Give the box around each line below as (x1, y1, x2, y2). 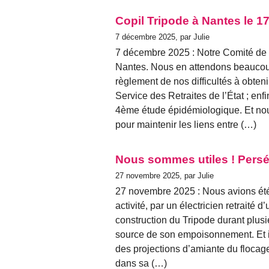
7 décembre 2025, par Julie (115, 32, 210, 41)
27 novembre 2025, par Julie (115, 171, 214, 180)
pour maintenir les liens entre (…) (115, 119, 256, 130)
